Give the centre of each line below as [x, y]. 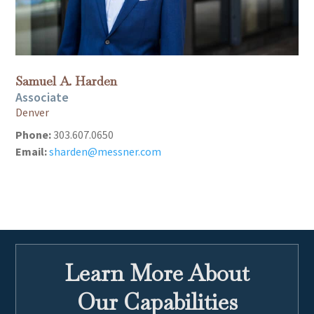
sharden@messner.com [105, 152]
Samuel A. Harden [67, 81]
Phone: [34, 135]
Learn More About [157, 273]
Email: [32, 152]
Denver [33, 112]
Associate [42, 97]
